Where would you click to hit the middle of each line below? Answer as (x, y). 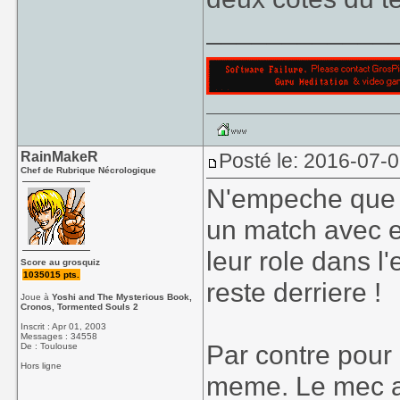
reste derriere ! (294, 292)
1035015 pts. (52, 275)
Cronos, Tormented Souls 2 (80, 307)
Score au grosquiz (61, 262)
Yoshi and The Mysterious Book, (122, 297)
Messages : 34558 (59, 336)
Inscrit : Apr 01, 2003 (64, 326)
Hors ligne (42, 366)
